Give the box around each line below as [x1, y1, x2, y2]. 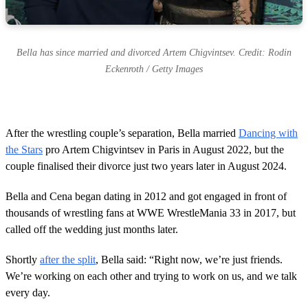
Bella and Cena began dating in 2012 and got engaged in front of [5, 190, 287, 203]
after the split [40, 254, 96, 266]
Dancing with [239, 127, 298, 140]
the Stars [5, 144, 43, 156]
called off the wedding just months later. [5, 223, 178, 236]
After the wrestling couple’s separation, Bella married [5, 127, 239, 140]
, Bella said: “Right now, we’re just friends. [96, 254, 283, 266]
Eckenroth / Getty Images [105, 64, 203, 75]
